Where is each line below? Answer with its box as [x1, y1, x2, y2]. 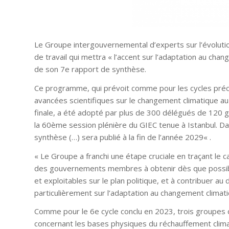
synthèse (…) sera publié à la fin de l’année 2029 [34, 131, 203, 142]
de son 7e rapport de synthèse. [34, 64, 146, 75]
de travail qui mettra [34, 52, 108, 62]
